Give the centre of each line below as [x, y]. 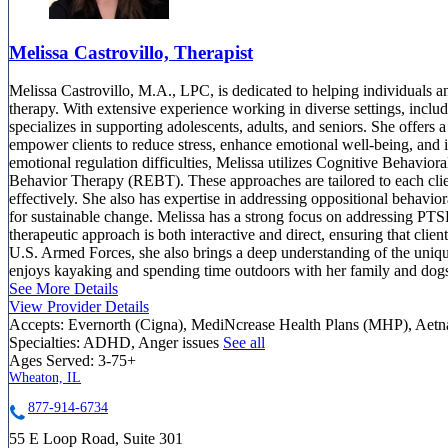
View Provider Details [79, 307]
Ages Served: [51, 361]
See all [244, 343]
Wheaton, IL [45, 378]
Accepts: [36, 325]
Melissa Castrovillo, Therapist [131, 52]
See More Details [63, 289]
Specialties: [44, 343]
